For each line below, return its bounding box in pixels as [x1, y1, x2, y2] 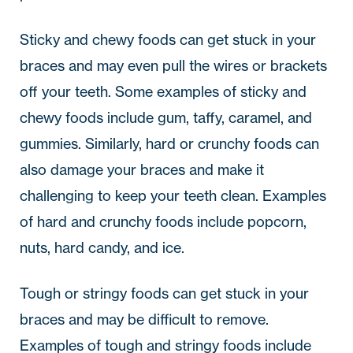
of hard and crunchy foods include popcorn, [20, 212, 307, 231]
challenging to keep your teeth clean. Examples [20, 186, 326, 205]
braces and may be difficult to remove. [20, 310, 269, 329]
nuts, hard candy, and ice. [20, 238, 184, 257]
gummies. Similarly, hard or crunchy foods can [20, 134, 319, 153]
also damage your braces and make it [20, 160, 264, 179]
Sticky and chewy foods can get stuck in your [20, 30, 316, 49]
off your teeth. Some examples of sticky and [20, 82, 307, 101]
